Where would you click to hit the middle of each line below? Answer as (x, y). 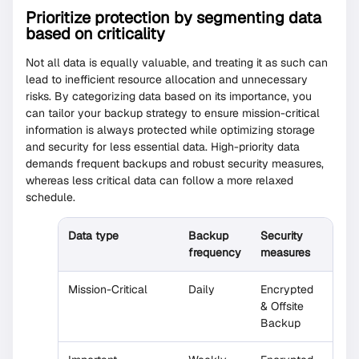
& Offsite (282, 307)
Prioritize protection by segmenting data (173, 17)
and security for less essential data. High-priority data (163, 146)
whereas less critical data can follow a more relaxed (159, 180)
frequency (215, 253)
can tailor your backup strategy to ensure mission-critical (173, 113)
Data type (93, 236)
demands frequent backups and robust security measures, (175, 163)
